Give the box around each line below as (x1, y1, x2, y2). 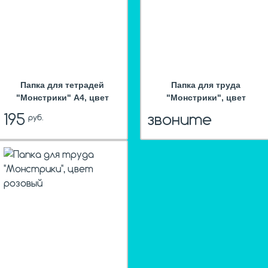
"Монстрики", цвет (166, 93, 246, 103)
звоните (147, 109, 212, 129)
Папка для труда (171, 80, 240, 90)
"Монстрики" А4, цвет (16, 93, 109, 103)
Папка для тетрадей (20, 80, 104, 90)
